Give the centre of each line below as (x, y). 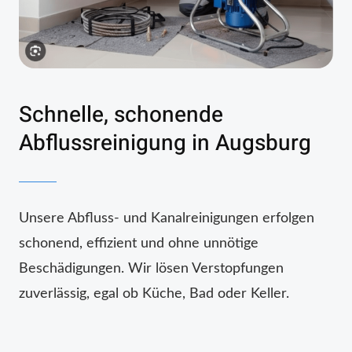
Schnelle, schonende (121, 115)
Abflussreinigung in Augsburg (165, 143)
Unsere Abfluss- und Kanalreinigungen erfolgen (167, 218)
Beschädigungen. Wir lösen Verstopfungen (151, 268)
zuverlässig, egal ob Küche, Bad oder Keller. (154, 293)
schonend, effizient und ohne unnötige (139, 243)
